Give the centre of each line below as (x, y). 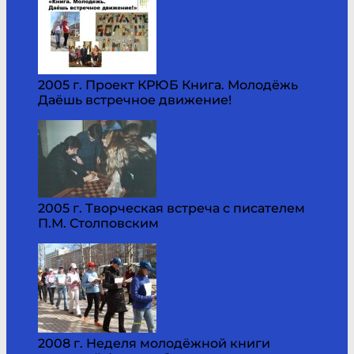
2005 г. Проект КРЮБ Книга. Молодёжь (168, 85)
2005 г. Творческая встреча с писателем (171, 208)
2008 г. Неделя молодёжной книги (154, 343)
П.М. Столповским (98, 223)
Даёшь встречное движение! (135, 100)
